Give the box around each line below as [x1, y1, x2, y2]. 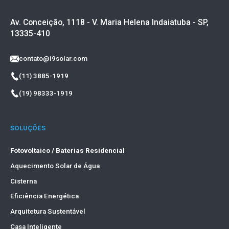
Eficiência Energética [10, 192, 79, 200]
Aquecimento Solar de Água [10, 162, 100, 170]
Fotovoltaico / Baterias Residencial [10, 147, 125, 155]
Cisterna [10, 177, 37, 185]
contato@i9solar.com [19, 55, 88, 63]
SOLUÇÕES [10, 124, 45, 132]
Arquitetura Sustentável [10, 208, 85, 216]
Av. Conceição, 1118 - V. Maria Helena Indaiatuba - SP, [10, 17, 209, 27]
